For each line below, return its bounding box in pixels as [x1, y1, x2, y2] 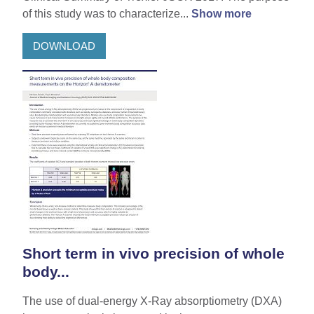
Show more [191, 8, 252, 20]
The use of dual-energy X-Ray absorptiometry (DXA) [22, 295, 282, 308]
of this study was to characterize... [22, 8, 191, 20]
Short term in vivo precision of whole [22, 245, 285, 262]
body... [22, 264, 69, 280]
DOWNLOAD [33, 39, 95, 52]
